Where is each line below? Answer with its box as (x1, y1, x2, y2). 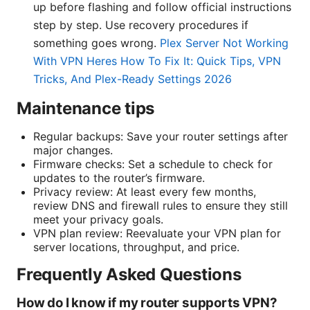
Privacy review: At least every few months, (33, 185, 256, 199)
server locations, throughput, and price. (33, 240, 239, 255)
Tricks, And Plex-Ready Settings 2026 (33, 72, 232, 86)
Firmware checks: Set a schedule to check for (33, 157, 273, 172)
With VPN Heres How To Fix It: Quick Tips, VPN (33, 54, 281, 69)
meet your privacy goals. (33, 212, 163, 227)
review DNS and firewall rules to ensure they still (33, 199, 288, 213)
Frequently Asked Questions (17, 264, 241, 285)
